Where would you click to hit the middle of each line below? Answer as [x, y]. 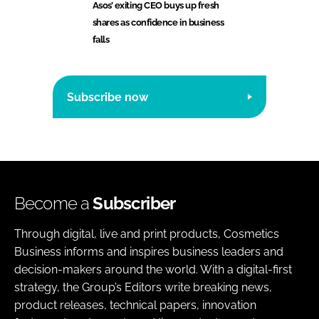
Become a [54, 204]
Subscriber [134, 204]
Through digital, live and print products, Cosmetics [147, 234]
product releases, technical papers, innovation [135, 305]
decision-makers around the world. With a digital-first [153, 270]
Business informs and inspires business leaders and [149, 252]
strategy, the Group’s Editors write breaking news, [143, 288]
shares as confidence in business [158, 23]
